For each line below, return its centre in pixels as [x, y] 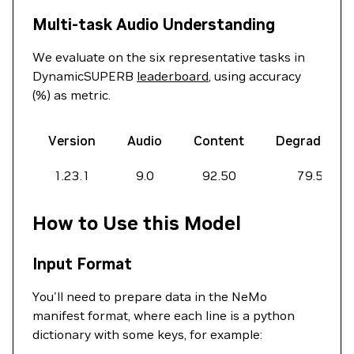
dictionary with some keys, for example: [147, 334]
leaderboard [173, 76]
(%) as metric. [72, 95]
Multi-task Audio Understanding [154, 24]
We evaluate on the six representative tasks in [169, 57]
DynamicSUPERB [85, 76]
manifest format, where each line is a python [164, 315]
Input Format [82, 264]
